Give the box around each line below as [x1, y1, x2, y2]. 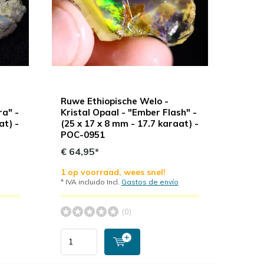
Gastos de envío [121, 177, 179, 186]
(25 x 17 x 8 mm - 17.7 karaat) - [60, 117, 199, 129]
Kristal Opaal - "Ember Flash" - [60, 106, 197, 118]
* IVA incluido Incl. [60, 177, 121, 186]
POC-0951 [60, 128, 105, 140]
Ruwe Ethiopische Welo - [60, 95, 169, 107]
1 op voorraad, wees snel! [60, 166, 166, 177]
